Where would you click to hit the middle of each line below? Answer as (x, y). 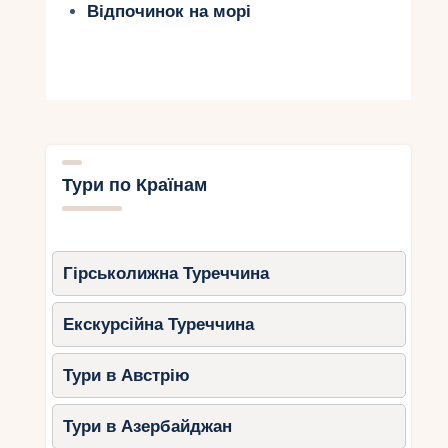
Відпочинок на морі (168, 12)
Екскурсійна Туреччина (159, 325)
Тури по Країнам (134, 186)
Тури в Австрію (127, 376)
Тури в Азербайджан (148, 427)
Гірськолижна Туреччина (166, 274)
